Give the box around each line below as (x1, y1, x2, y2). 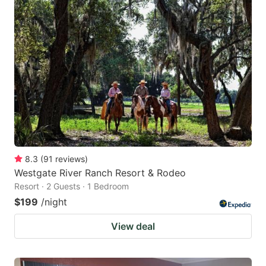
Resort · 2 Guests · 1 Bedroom (14, 180, 129, 191)
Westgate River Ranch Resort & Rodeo (14, 166, 186, 179)
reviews (55, 153, 85, 164)
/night (41, 195, 67, 208)
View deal (111, 220, 155, 232)
